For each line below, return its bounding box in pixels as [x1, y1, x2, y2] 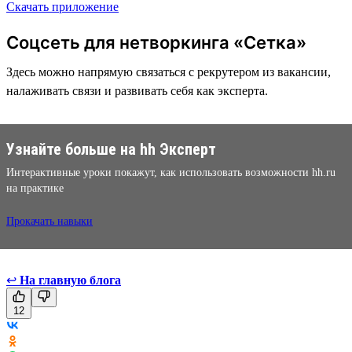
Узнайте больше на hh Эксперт [6, 139, 216, 159]
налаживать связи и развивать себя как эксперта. [6, 83, 268, 97]
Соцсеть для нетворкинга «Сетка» [6, 31, 306, 53]
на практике [6, 181, 64, 194]
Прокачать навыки [6, 214, 93, 227]
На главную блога [20, 273, 121, 287]
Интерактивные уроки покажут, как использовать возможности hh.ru [6, 166, 335, 178]
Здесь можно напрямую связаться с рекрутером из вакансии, [6, 64, 331, 79]
